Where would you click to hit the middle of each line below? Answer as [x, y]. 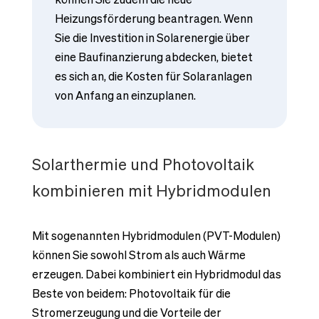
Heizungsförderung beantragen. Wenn [153, 18]
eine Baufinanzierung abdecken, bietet [153, 57]
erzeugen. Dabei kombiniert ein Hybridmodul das [156, 274]
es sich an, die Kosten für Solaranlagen [153, 76]
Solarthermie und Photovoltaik [143, 164]
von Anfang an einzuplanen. [126, 95]
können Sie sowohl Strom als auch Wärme [138, 255]
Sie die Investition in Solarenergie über [152, 37]
